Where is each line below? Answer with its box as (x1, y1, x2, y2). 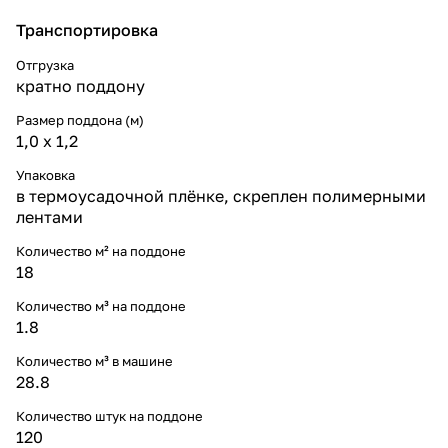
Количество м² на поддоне (16, 242, 186, 259)
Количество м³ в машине (16, 352, 173, 369)
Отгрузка (16, 56, 74, 73)
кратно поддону (16, 75, 145, 96)
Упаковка (16, 166, 75, 183)
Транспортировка (16, 19, 158, 40)
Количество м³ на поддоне (16, 297, 186, 314)
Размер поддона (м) (16, 111, 144, 128)
